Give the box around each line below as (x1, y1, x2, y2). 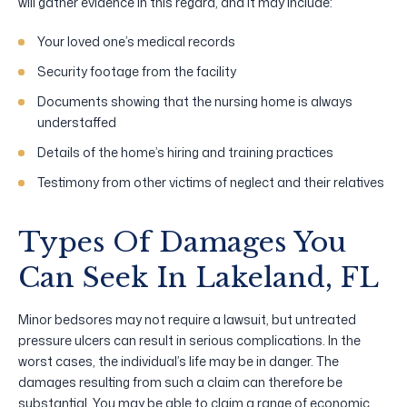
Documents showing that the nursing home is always (37, 92, 352, 110)
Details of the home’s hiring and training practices (37, 143, 333, 161)
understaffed (37, 113, 116, 131)
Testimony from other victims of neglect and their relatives (37, 173, 384, 191)
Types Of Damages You (18, 224, 346, 259)
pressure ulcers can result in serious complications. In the (18, 331, 361, 349)
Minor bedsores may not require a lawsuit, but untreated (18, 310, 356, 328)
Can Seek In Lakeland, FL (18, 260, 379, 294)
